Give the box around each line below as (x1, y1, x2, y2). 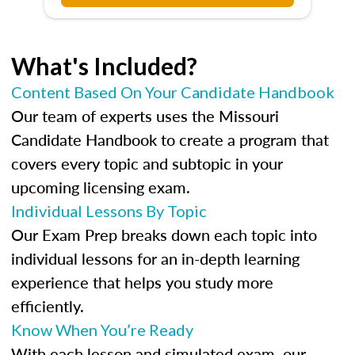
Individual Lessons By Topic (11, 201, 207, 220)
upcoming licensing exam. (11, 176, 190, 198)
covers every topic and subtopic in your (11, 152, 283, 174)
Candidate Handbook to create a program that (11, 128, 329, 151)
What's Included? (11, 52, 197, 80)
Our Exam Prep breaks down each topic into (11, 223, 317, 246)
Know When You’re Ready (11, 320, 193, 339)
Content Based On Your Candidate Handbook (11, 82, 334, 101)
